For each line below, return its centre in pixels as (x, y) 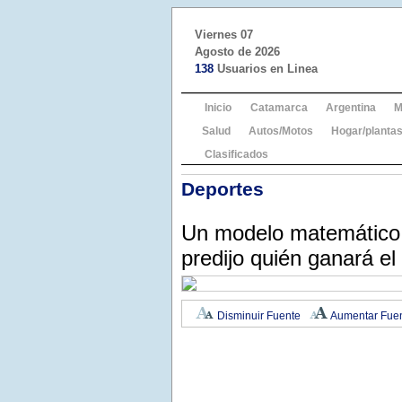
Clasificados (236, 154)
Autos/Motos (281, 131)
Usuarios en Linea (266, 69)
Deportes (223, 189)
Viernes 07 (224, 35)
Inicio (218, 108)
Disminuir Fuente (258, 316)
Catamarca (279, 108)
